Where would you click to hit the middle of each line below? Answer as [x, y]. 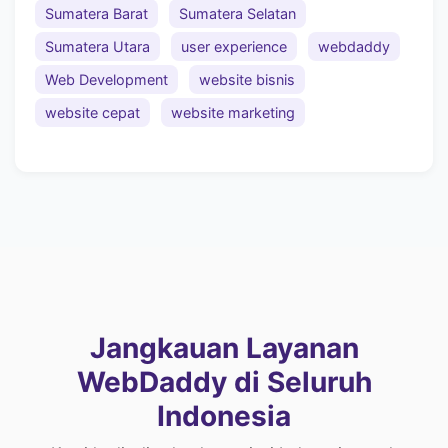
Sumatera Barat [96, 14]
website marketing [233, 113]
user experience [234, 47]
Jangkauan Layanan [224, 347]
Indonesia [224, 415]
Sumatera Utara [97, 47]
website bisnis [247, 80]
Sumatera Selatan [237, 14]
